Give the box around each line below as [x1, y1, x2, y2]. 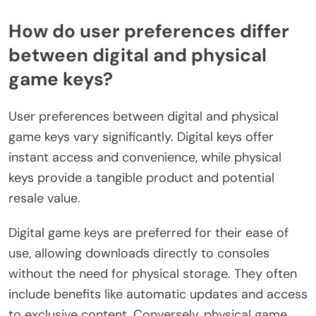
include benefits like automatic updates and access [8, 285, 308, 303]
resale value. [8, 189, 80, 207]
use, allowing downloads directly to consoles [8, 244, 269, 262]
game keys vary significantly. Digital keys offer [8, 128, 274, 145]
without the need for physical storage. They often [8, 265, 297, 282]
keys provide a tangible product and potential [8, 169, 274, 186]
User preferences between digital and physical [8, 107, 279, 125]
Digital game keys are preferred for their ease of [8, 224, 288, 241]
